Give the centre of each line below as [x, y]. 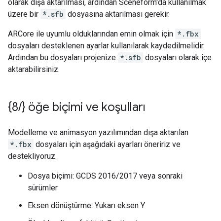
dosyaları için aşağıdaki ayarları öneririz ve [107, 144]
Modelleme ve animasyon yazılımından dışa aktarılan [98, 132]
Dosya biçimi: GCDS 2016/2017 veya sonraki [105, 176]
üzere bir [24, 14]
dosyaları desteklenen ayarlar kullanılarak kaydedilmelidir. [106, 46]
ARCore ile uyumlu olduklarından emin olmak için [92, 34]
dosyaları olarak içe [177, 57]
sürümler [43, 188]
